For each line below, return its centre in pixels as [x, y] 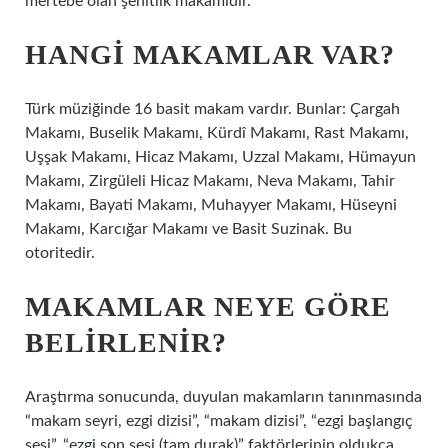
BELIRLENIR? [126, 342]
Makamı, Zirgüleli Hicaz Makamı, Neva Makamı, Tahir [210, 181]
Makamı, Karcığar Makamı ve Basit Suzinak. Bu [188, 229]
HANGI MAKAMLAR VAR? [210, 54]
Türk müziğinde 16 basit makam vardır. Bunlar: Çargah [212, 109]
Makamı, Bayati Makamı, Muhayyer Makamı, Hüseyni [211, 205]
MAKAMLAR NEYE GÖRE [208, 306]
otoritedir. [60, 253]
